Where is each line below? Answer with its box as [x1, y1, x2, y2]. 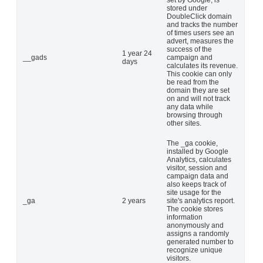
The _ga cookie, [167, 139, 218, 147]
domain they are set [167, 86, 230, 95]
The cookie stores [167, 204, 223, 213]
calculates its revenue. [167, 61, 238, 70]
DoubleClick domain [167, 12, 232, 21]
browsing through [167, 110, 222, 119]
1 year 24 [122, 49, 152, 58]
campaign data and [167, 171, 228, 180]
